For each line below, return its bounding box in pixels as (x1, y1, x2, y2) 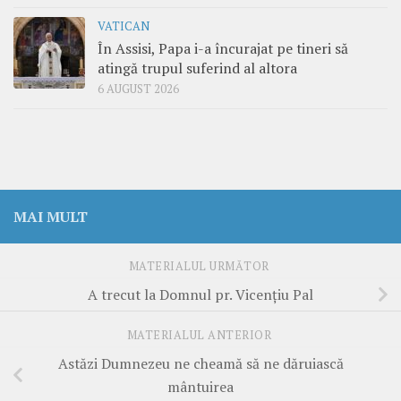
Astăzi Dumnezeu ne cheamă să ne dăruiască (57, 354, 344, 374)
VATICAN (98, 19, 149, 35)
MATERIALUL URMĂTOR (128, 259, 273, 275)
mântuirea (167, 377, 234, 397)
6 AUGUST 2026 (98, 81, 179, 98)
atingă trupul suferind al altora (98, 58, 297, 79)
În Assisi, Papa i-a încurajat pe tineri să (98, 38, 348, 59)
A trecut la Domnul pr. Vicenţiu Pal (88, 285, 313, 305)
